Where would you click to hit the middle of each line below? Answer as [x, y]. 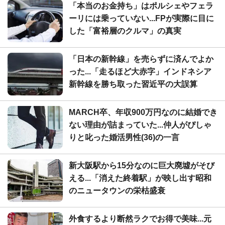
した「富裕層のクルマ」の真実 [125, 31]
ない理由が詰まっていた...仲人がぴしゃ [140, 125]
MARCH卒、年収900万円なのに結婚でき [143, 112]
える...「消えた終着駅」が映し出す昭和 [140, 178]
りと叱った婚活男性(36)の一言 [124, 137]
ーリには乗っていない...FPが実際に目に [141, 18]
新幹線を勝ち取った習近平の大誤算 [133, 84]
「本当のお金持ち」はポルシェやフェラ [141, 6]
